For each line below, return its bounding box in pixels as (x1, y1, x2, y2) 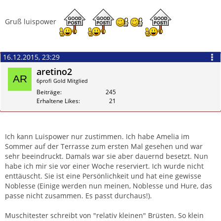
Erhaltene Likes (37, 96, 78, 105)
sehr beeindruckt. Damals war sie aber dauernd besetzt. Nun (5, 151, 208, 161)
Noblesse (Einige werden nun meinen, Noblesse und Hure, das (5, 181, 212, 190)
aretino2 (37, 65, 72, 77)
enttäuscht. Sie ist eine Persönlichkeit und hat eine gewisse (5, 171, 201, 181)
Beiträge (37, 87, 60, 96)
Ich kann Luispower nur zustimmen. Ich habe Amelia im (5, 131, 189, 141)
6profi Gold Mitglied (37, 76, 88, 84)
